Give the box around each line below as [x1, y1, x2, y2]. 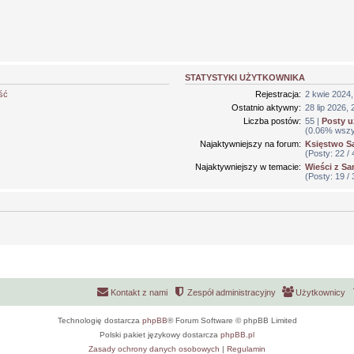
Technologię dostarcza [57, 316, 142, 326]
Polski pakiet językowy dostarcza [100, 330, 220, 340]
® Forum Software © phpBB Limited [167, 316, 297, 326]
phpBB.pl [220, 330, 254, 340]
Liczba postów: [243, 115, 301, 126]
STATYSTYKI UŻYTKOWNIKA [185, 73, 305, 83]
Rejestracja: [255, 88, 301, 99]
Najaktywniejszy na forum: [200, 138, 301, 149]
